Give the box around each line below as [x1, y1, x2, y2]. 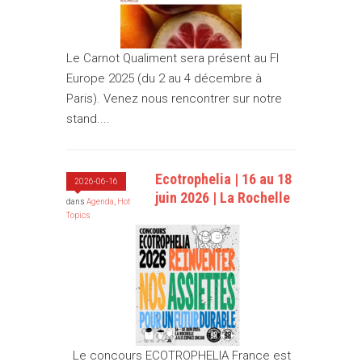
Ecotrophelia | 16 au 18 [155, 170, 293, 188]
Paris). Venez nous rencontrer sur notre [66, 91, 283, 107]
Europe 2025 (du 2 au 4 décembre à [66, 71, 263, 86]
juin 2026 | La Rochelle [155, 189, 291, 207]
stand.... [66, 112, 111, 127]
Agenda [86, 197, 115, 207]
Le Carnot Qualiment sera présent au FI [66, 51, 280, 66]
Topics [66, 211, 91, 221]
